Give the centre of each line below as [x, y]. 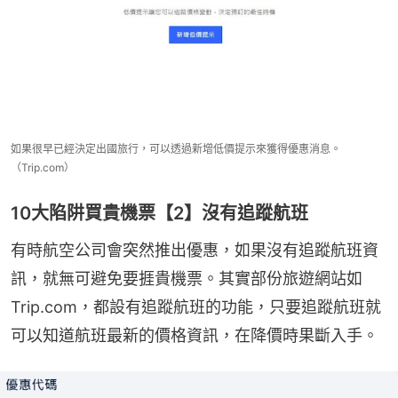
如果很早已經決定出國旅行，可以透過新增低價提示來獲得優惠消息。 [176, 149]
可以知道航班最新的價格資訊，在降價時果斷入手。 [195, 336]
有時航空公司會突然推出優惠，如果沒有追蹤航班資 [195, 251]
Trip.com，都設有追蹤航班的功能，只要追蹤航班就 [196, 307]
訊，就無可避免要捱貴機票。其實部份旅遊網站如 [187, 279]
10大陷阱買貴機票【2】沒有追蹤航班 [159, 214]
